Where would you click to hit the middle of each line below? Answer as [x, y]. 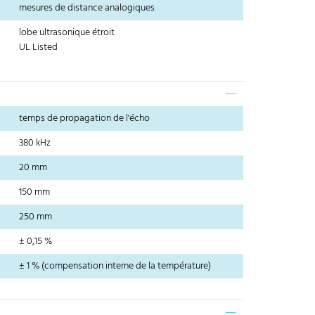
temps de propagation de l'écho [85, 119]
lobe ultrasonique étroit [67, 33]
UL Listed [39, 48]
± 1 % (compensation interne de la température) [115, 266]
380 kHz [35, 143]
